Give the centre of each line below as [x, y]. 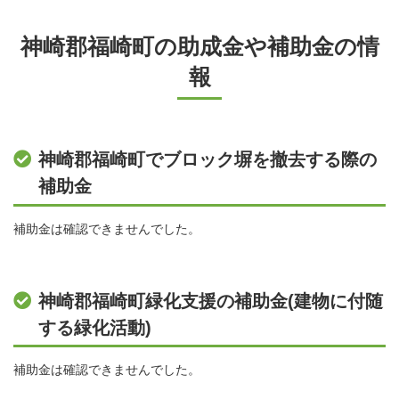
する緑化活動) [95, 327]
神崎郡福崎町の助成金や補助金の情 [199, 47]
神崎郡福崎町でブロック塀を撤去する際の [208, 160]
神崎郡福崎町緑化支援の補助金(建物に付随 [211, 301]
